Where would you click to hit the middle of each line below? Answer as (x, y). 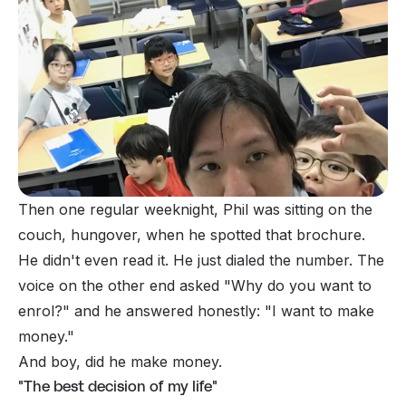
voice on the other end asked (121, 286)
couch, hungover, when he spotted (142, 235)
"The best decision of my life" (118, 387)
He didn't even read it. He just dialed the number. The (201, 261)
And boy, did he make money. (120, 362)
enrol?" (44, 311)
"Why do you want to (298, 286)
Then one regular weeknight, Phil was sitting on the (195, 210)
